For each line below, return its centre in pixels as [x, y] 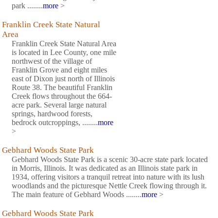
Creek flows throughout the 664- [62, 96]
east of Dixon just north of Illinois [63, 79]
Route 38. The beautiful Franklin [62, 88]
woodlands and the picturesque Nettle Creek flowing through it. [109, 186]
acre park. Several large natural [59, 105]
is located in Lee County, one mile [64, 53]
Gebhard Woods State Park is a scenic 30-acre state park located [110, 160]
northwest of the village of [52, 61]
